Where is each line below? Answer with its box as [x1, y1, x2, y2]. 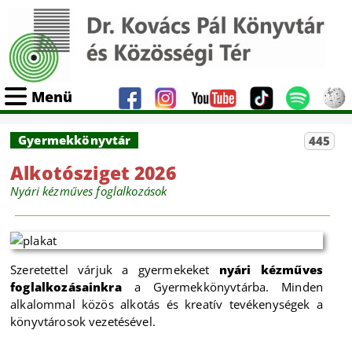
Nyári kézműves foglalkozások [10, 183, 167, 199]
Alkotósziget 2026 [10, 161, 176, 185]
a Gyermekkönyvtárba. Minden [121, 279, 324, 295]
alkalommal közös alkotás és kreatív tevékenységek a [10, 296, 324, 312]
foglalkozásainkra [10, 279, 122, 295]
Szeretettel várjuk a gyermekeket [10, 262, 219, 277]
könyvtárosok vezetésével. [10, 313, 156, 329]
